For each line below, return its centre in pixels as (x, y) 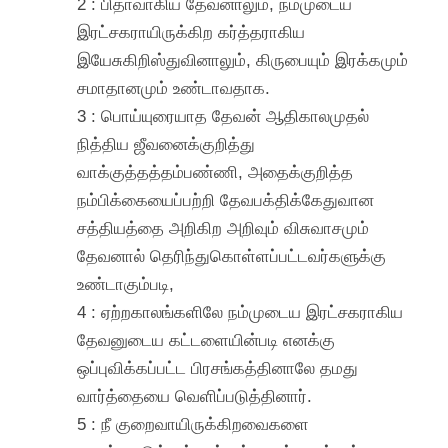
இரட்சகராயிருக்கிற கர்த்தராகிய (191, 31)
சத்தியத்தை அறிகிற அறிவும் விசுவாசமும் (223, 227)
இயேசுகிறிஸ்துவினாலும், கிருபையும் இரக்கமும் (243, 59)
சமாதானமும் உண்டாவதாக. (174, 87)
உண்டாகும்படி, (126, 283)
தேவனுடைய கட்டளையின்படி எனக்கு (206, 339)
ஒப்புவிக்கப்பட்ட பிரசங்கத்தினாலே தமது (218, 367)
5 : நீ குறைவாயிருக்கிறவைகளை (193, 423)
